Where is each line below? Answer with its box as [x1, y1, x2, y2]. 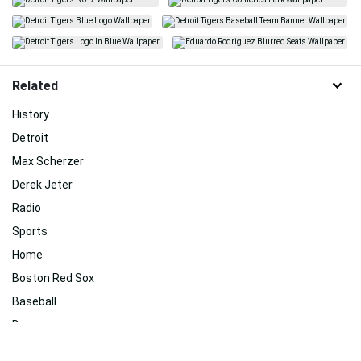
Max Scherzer [12, 154, 84, 168]
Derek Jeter [12, 177, 73, 191]
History [12, 107, 49, 121]
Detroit [12, 131, 48, 144]
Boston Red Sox [12, 271, 94, 284]
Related [12, 78, 58, 93]
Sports [12, 224, 48, 238]
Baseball [12, 294, 56, 308]
